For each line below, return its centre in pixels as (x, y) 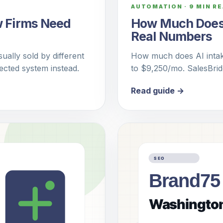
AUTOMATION (157, 7)
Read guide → (158, 91)
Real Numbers (172, 37)
